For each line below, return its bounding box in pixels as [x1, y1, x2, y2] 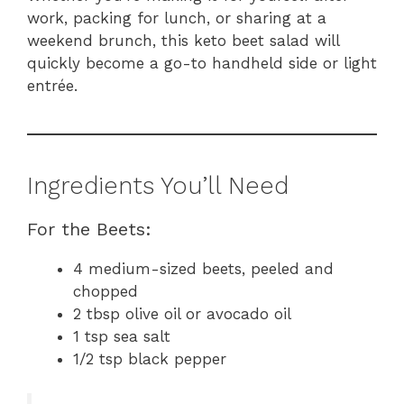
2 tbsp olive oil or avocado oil [73, 304, 291, 323]
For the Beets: [27, 217, 151, 240]
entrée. [27, 76, 78, 95]
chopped [73, 281, 138, 300]
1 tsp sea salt [73, 326, 170, 345]
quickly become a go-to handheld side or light [27, 53, 377, 72]
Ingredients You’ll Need [27, 170, 289, 200]
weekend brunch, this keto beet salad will [27, 31, 339, 50]
